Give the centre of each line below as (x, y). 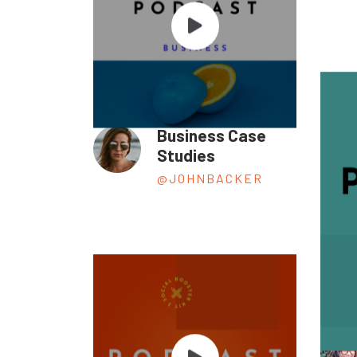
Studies (186, 155)
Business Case (212, 135)
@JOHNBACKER (210, 178)
